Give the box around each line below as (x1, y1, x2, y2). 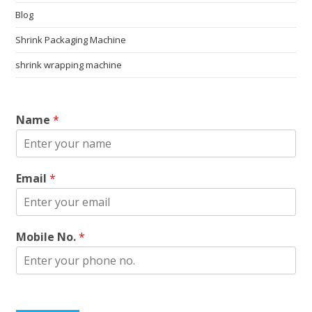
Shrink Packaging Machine (15, 33, 127, 46)
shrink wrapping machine (15, 58, 123, 71)
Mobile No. (16, 228, 79, 244)
